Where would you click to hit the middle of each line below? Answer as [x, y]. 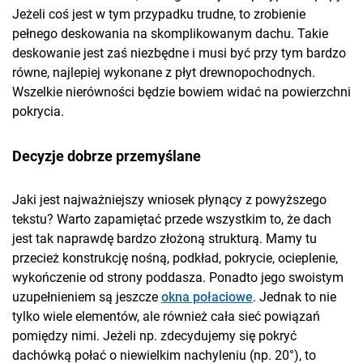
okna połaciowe [207, 297]
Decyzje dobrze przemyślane [107, 156]
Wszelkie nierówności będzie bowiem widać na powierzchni [181, 92]
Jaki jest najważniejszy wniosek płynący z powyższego [169, 200]
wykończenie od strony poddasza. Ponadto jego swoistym [178, 278]
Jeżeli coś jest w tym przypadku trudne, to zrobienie [159, 15]
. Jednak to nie [295, 297]
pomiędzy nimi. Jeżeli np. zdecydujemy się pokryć [154, 336]
